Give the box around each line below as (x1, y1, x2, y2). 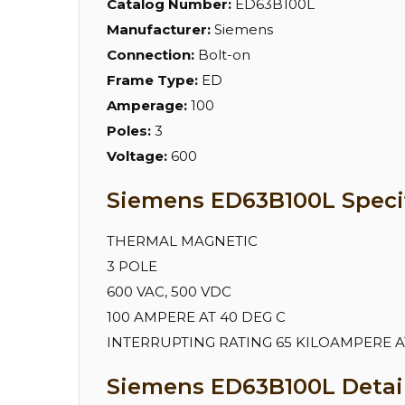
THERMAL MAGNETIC (107, 232, 258, 250)
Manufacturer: (107, 21, 214, 39)
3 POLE (107, 258, 157, 276)
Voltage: (107, 147, 171, 165)
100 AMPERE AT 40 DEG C (107, 308, 286, 326)
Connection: (107, 46, 198, 64)
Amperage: (107, 97, 191, 115)
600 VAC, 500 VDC (107, 283, 231, 301)
